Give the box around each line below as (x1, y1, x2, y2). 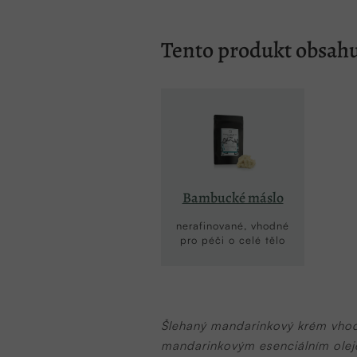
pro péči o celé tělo (180, 233, 285, 246)
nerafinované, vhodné (176, 218, 289, 232)
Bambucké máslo (182, 187, 284, 207)
